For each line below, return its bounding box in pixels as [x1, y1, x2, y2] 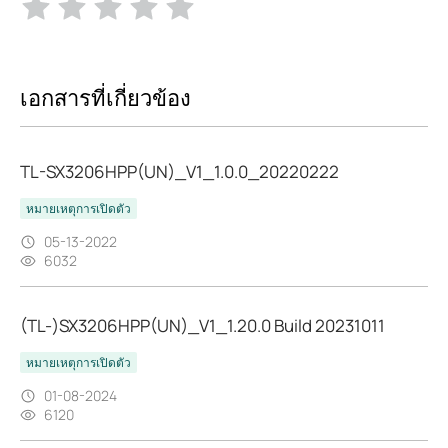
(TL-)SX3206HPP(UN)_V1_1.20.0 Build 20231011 [20, 314, 385, 338]
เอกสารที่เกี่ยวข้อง [20, 83, 191, 113]
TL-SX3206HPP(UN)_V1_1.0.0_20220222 [20, 160, 339, 184]
